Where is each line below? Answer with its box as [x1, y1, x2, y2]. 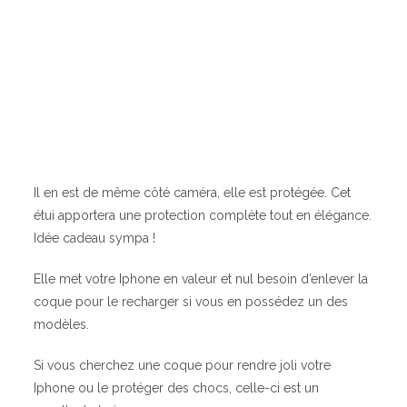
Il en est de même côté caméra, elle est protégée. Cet [34, 184, 352, 200]
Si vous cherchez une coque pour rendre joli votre [34, 357, 332, 372]
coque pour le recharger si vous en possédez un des [34, 293, 349, 309]
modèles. [34, 316, 90, 332]
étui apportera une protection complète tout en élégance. [34, 207, 372, 223]
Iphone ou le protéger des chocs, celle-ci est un [34, 380, 320, 395]
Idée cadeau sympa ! [34, 230, 156, 245]
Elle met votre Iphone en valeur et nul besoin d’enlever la [34, 271, 369, 286]
